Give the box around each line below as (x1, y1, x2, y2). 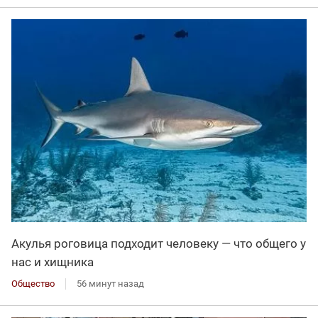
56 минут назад (77, 278, 144, 289)
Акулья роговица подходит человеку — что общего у (11, 236, 306, 251)
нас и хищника (11, 254, 94, 269)
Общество (11, 278, 55, 289)
